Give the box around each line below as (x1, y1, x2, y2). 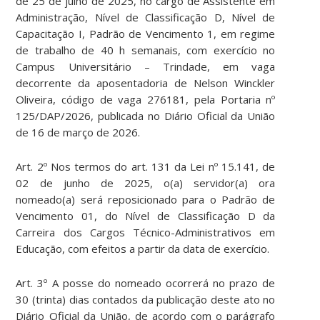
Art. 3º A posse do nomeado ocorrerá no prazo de (16, 276, 276, 291)
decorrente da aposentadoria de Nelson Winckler (16, 76, 276, 91)
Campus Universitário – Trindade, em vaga (16, 59, 276, 74)
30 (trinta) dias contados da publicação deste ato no (16, 292, 276, 307)
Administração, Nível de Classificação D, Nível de (16, 10, 276, 25)
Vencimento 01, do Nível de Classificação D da (16, 209, 276, 224)
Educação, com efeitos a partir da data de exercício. (16, 241, 270, 256)
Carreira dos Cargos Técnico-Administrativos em (16, 225, 276, 240)
